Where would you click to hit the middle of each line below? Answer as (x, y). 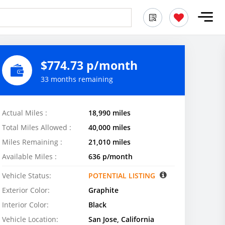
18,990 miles (109, 113)
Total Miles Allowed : (37, 127)
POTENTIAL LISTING (123, 176)
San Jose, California (121, 219)
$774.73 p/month (89, 65)
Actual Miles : (25, 113)
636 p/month (110, 156)
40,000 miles (109, 127)
